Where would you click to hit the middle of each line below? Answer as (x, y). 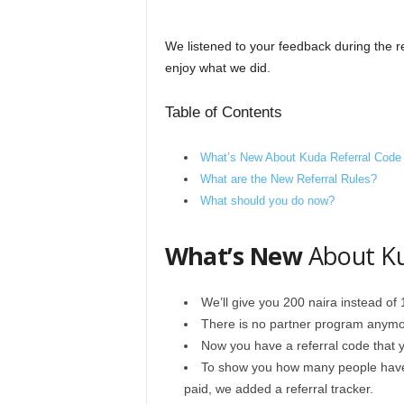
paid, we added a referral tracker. (278, 389)
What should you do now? (267, 201)
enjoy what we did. (217, 68)
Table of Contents (223, 112)
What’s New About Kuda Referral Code (300, 158)
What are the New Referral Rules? (288, 179)
